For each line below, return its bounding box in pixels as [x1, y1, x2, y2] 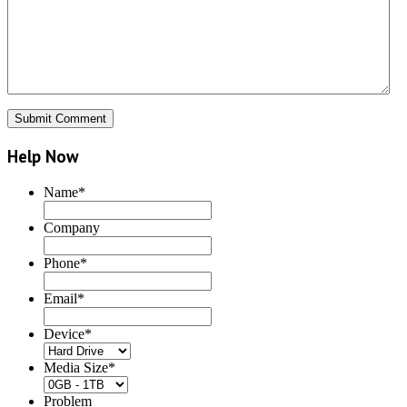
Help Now [7, 144, 78, 167]
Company [44, 219, 100, 235]
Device [44, 325, 84, 342]
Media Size [44, 359, 108, 375]
